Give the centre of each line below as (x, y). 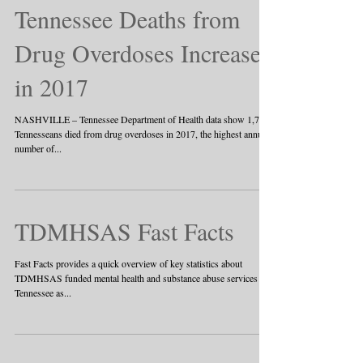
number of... (38, 148)
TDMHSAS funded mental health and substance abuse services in (141, 278)
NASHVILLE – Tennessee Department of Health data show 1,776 (142, 119)
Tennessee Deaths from (127, 19)
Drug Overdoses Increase (138, 53)
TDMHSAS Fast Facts (124, 231)
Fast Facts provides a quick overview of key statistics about (128, 263)
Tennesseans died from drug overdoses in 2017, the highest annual (142, 134)
